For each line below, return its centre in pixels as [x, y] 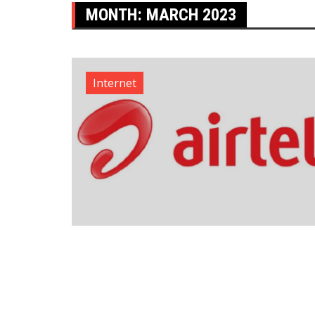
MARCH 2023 [191, 15]
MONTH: [116, 15]
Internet [115, 83]
